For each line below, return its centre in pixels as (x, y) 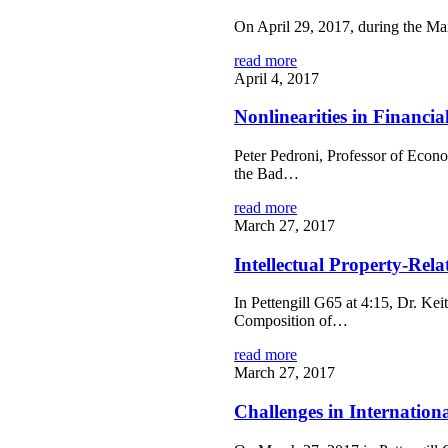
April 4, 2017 (277, 78)
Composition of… (291, 321)
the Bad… (267, 173)
